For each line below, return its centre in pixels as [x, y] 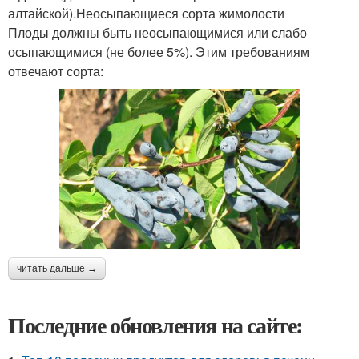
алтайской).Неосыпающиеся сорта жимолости [146, 13]
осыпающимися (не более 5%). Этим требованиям [159, 52]
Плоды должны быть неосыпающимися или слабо [157, 32]
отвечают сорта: [56, 71]
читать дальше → [57, 269]
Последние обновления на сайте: [155, 325]
